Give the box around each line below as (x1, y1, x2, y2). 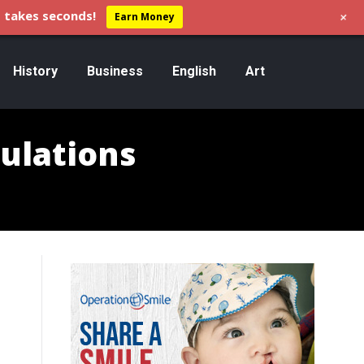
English (171, 63, 216, 79)
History (12, 63, 58, 79)
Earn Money (115, 10, 175, 24)
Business (86, 63, 143, 79)
